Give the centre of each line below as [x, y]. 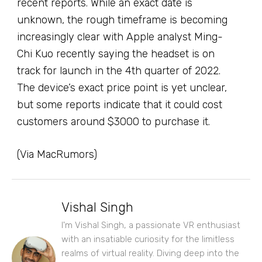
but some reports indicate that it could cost [120, 105]
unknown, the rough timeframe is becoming [122, 20]
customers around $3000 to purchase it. [113, 122]
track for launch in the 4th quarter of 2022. [119, 71]
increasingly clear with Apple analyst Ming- [120, 37]
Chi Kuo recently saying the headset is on [116, 54]
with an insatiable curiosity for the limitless [148, 239]
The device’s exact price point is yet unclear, [122, 88]
